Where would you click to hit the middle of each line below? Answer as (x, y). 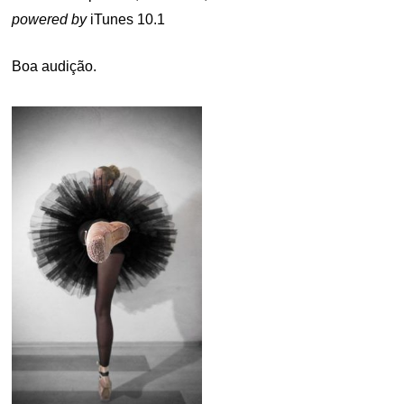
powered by (50, 19)
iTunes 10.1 (126, 19)
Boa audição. (55, 66)
